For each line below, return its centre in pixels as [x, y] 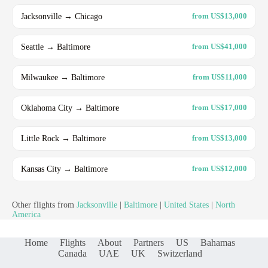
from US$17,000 [220, 108]
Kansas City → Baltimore [64, 168]
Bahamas [218, 242]
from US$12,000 [220, 169]
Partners [149, 242]
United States [186, 205]
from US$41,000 [220, 47]
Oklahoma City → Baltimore [70, 107]
